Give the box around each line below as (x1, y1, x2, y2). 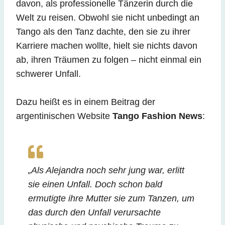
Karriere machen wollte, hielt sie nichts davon (16, 41, 197, 51)
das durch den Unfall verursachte (28, 207, 161, 218)
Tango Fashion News (113, 111, 202, 122)
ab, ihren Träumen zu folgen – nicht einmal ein (16, 55, 201, 65)
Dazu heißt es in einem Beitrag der (16, 97, 155, 107)
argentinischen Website (16, 111, 113, 122)
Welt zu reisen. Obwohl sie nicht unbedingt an (16, 13, 199, 23)
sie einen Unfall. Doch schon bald (28, 179, 162, 190)
